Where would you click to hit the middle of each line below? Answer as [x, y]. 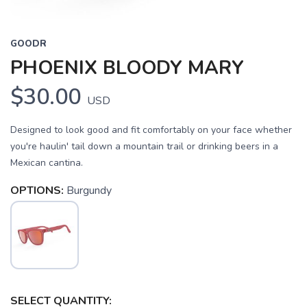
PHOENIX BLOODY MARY [127, 67]
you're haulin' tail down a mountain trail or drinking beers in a [144, 146]
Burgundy [89, 190]
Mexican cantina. [47, 162]
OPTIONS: [37, 190]
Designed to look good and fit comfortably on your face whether [151, 130]
